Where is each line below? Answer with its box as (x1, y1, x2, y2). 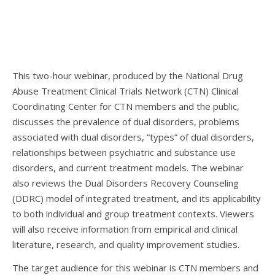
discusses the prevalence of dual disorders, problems (12, 115, 239, 128)
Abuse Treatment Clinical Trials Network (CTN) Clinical (12, 85, 238, 97)
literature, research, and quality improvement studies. (12, 238, 239, 250)
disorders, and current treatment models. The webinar (12, 161, 244, 174)
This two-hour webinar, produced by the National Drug (12, 69, 243, 82)
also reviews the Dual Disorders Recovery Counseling (12, 177, 239, 189)
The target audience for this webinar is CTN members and (12, 261, 258, 274)
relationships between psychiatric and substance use (12, 146, 236, 158)
